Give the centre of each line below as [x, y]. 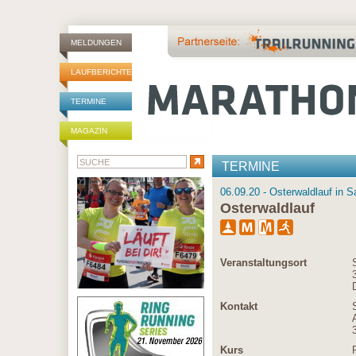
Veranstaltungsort [263, 263]
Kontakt [239, 306]
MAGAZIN [89, 131]
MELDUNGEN [96, 43]
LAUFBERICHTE [101, 72]
